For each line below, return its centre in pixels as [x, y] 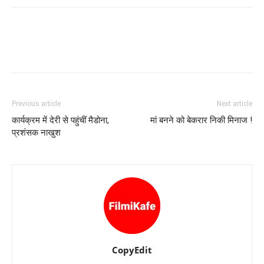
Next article [235, 104]
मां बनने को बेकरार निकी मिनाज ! [201, 120]
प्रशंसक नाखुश [36, 133]
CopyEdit [132, 250]
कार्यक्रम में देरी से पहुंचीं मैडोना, [60, 120]
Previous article [36, 104]
